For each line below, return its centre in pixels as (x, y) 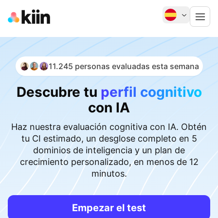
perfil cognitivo (151, 92)
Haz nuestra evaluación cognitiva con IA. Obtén (109, 127)
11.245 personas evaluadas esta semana (124, 66)
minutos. (109, 173)
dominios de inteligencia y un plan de (109, 150)
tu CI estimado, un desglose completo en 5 (109, 138)
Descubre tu (58, 92)
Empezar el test (109, 208)
